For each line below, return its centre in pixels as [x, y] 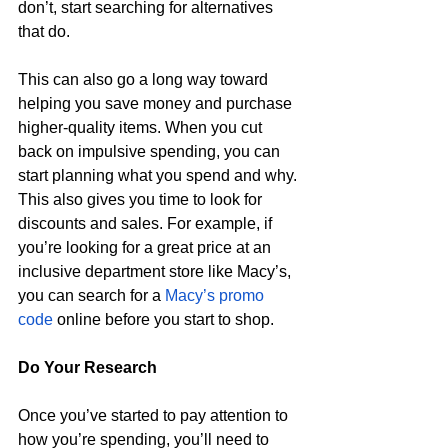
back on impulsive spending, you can [151, 152]
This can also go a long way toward [145, 80]
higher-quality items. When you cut [142, 128]
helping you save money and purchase [157, 104]
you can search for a [91, 296]
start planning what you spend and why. [159, 176]
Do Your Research [89, 368]
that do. [46, 32]
